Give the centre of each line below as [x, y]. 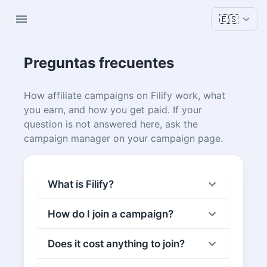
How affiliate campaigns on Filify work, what [125, 95]
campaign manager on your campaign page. [123, 138]
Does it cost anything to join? [116, 244]
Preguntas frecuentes [99, 63]
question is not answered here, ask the [111, 124]
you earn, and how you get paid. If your [113, 110]
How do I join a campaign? [111, 214]
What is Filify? [81, 184]
